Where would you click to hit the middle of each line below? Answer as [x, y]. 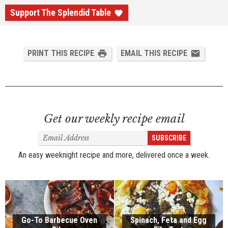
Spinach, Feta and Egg [169, 220]
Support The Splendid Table [61, 13]
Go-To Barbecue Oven [60, 220]
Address [51, 145]
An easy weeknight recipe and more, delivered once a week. [114, 155]
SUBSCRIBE [169, 138]
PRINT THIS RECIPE [61, 53]
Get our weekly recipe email [114, 119]
